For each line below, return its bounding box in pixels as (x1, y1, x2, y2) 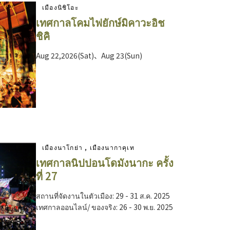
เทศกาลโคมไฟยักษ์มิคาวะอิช (36, 15, 165, 30)
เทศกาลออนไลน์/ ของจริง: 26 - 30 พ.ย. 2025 (36, 202, 173, 213)
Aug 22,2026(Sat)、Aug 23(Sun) (36, 50, 142, 61)
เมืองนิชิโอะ (42, 3, 79, 12)
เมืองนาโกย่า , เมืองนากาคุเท (42, 143, 135, 152)
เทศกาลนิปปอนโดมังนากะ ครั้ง (36, 155, 174, 170)
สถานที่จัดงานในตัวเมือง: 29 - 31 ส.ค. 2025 (36, 190, 170, 201)
